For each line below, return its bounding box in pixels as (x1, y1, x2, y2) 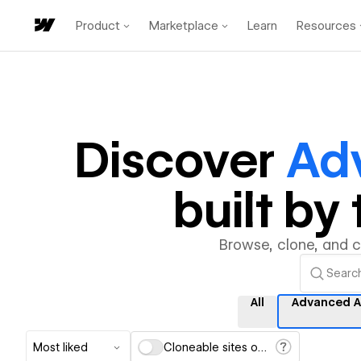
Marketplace (149, 18, 218, 33)
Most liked (33, 341, 88, 354)
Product (76, 18, 120, 33)
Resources (297, 18, 356, 33)
